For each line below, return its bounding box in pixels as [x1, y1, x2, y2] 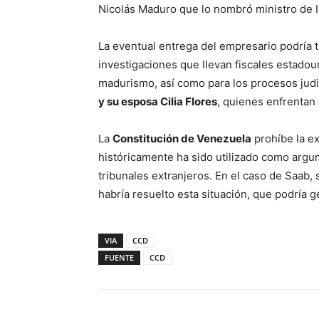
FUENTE [105, 252, 134, 263]
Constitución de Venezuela [113, 132, 251, 145]
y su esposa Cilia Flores [98, 95, 217, 108]
